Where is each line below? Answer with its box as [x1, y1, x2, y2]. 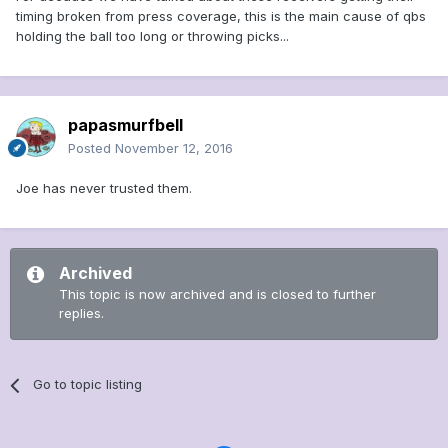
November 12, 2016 [115, 140, 233, 157]
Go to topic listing [33, 376, 143, 393]
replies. [59, 305, 104, 322]
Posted [68, 140, 115, 157]
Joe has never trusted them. [16, 180, 192, 197]
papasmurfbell [68, 115, 183, 136]
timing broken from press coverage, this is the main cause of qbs [16, 8, 426, 25]
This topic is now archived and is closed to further [59, 286, 376, 303]
